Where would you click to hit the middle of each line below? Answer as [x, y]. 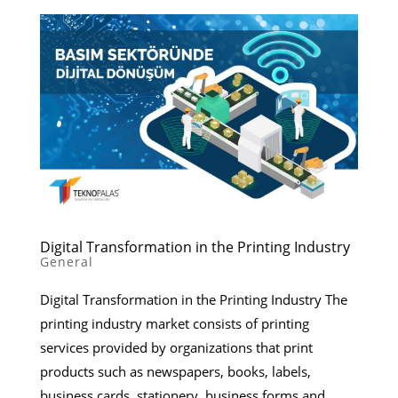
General [66, 262]
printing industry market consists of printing [174, 324]
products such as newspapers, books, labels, [175, 372]
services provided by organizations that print [176, 348]
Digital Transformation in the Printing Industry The [193, 300]
